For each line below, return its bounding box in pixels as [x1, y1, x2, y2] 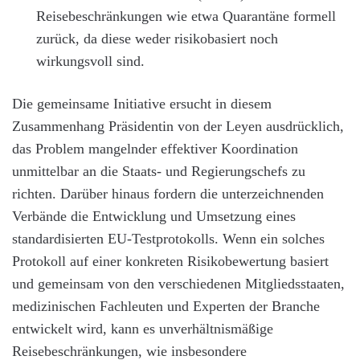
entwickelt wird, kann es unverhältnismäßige [12, 321, 273, 337]
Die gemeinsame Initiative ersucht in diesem [12, 96, 272, 112]
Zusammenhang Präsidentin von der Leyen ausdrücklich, [12, 118, 344, 134]
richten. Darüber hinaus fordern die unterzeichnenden [12, 186, 324, 202]
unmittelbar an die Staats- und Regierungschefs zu [12, 163, 305, 179]
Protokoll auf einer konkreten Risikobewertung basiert [12, 253, 329, 269]
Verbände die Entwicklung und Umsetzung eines [12, 208, 296, 224]
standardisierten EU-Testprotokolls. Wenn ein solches [12, 231, 325, 247]
